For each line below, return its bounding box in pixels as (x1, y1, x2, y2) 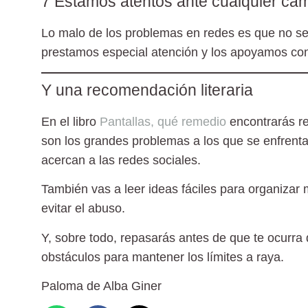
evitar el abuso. (41, 201, 125, 216)
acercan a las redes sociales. (41, 153, 201, 167)
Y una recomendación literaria (41, 80, 253, 99)
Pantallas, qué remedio (96, 114, 226, 129)
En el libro (41, 114, 96, 129)
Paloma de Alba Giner (41, 279, 162, 294)
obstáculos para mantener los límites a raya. (41, 250, 284, 264)
